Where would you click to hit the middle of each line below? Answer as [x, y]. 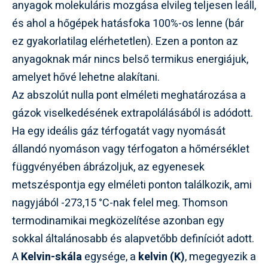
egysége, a [110, 257]
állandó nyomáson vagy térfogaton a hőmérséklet [131, 149]
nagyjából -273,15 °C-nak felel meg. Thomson [120, 203]
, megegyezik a [220, 257]
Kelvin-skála [51, 257]
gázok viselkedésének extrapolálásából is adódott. [133, 113]
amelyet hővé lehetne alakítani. [86, 77]
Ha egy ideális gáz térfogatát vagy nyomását [119, 131]
